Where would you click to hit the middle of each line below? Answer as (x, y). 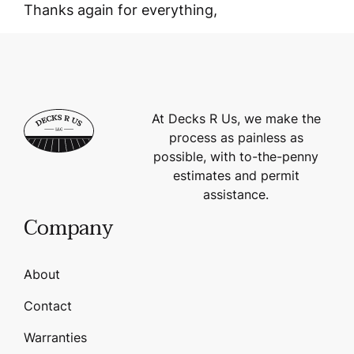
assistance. (236, 194)
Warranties (55, 337)
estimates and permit (236, 175)
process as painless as (236, 137)
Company (69, 228)
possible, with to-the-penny (236, 156)
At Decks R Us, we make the (236, 118)
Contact (48, 305)
